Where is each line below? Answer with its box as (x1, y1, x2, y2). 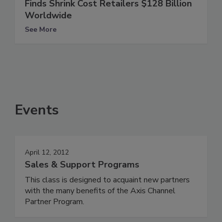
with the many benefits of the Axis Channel (25, 185, 175, 196)
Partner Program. (25, 196, 84, 207)
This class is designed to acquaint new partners (25, 174, 190, 185)
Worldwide (25, 9, 72, 21)
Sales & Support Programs (25, 158, 139, 170)
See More (25, 24, 56, 34)
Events (15, 100, 59, 119)
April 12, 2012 (25, 147, 69, 157)
